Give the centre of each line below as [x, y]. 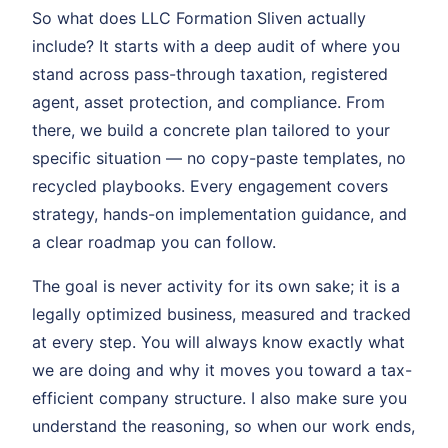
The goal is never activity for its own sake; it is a [216, 285]
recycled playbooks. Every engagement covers [210, 185]
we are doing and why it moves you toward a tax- [222, 369]
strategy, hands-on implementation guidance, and [219, 213]
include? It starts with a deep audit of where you [216, 45]
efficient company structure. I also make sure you [219, 397]
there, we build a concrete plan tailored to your [211, 129]
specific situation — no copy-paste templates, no [219, 157]
